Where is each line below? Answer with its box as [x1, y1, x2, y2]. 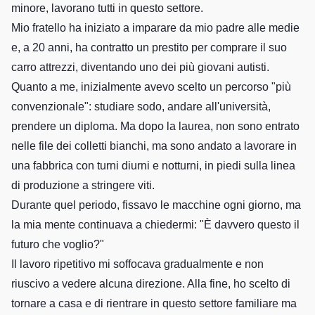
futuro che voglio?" [11, 238, 104, 250]
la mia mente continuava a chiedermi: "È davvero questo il [11, 219, 300, 231]
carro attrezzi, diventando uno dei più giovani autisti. [11, 61, 269, 73]
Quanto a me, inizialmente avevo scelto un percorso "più [11, 81, 291, 93]
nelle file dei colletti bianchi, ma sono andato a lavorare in [11, 140, 297, 152]
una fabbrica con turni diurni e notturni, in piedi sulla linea [11, 160, 295, 172]
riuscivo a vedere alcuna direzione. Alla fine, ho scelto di [11, 278, 290, 290]
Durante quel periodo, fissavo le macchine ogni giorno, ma [11, 199, 301, 211]
